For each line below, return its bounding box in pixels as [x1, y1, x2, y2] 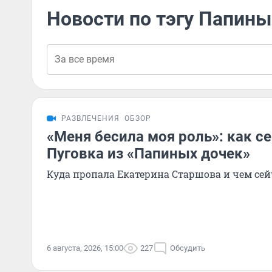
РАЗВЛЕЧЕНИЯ [61, 114, 120, 123]
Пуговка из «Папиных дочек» [47, 145, 250, 162]
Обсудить [170, 243, 205, 253]
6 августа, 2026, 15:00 [47, 243, 123, 253]
